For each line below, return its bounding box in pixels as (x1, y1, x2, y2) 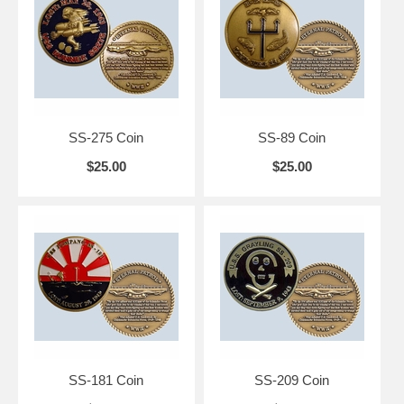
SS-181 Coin (69, 372, 144, 388)
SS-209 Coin (254, 372, 330, 388)
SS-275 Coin (69, 129, 144, 145)
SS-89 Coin (258, 129, 326, 145)
